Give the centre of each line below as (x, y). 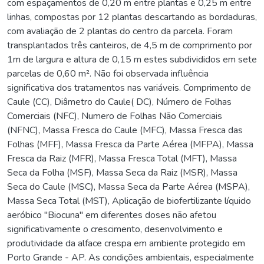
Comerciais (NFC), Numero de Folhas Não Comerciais (115, 116)
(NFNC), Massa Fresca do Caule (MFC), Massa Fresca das (125, 130)
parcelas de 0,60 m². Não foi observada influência (108, 73)
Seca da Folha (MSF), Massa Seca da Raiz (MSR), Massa (122, 172)
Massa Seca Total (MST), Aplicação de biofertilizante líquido (129, 201)
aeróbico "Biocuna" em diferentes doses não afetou (112, 215)
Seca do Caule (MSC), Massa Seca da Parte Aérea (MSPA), (128, 187)
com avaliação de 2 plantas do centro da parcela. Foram (120, 31)
